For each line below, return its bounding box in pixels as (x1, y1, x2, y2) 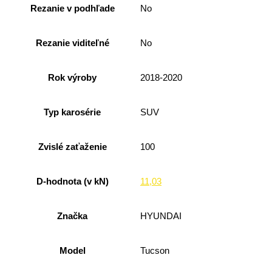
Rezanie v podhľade (30, 3, 115, 13)
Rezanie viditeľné (35, 38, 109, 48)
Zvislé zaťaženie (38, 141, 107, 152)
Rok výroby (48, 72, 97, 83)
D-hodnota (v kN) (36, 176, 109, 186)
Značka (57, 211, 87, 221)
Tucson (140, 246, 169, 256)
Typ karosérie (44, 107, 101, 117)
